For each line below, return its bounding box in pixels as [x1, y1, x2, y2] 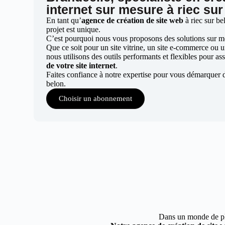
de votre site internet [46, 61, 116, 70]
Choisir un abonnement [59, 94, 133, 102]
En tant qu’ [46, 16, 82, 25]
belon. [46, 79, 66, 88]
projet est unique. [46, 25, 101, 34]
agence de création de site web [81, 16, 184, 25]
